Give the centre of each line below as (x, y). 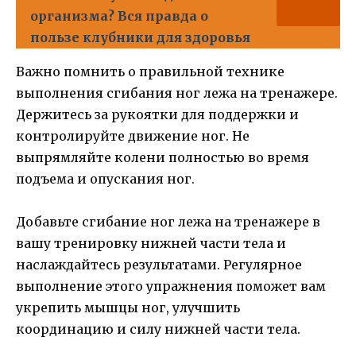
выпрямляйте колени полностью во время (163, 157)
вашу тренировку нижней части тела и (151, 244)
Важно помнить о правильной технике (150, 72)
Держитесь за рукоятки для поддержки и (157, 114)
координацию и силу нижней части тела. (158, 329)
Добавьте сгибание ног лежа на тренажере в (168, 222)
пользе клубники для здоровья (140, 37)
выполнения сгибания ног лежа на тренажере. (177, 93)
